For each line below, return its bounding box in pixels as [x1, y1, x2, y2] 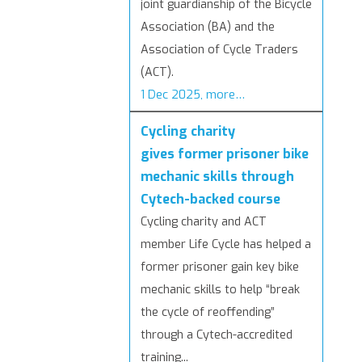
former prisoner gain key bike [141, 259, 299, 276]
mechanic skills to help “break [141, 282, 300, 298]
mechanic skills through [141, 168, 294, 186]
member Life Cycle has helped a [141, 237, 311, 253]
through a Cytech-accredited [141, 327, 293, 343]
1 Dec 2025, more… [141, 87, 245, 103]
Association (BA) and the [141, 19, 275, 36]
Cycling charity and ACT [141, 214, 267, 230]
